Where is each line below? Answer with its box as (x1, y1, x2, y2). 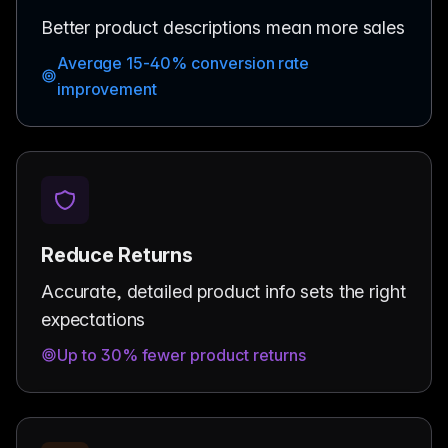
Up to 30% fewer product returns (57, 344, 306, 365)
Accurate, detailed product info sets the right (41, 280, 406, 302)
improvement (56, 78, 158, 99)
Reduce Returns (41, 242, 193, 267)
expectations (41, 308, 146, 330)
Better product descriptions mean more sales (41, 16, 405, 38)
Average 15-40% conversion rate (56, 52, 310, 73)
